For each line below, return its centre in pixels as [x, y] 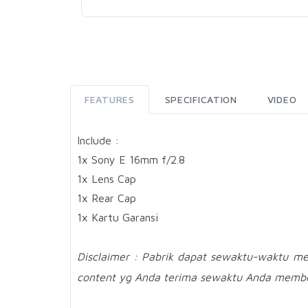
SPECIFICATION [201, 100]
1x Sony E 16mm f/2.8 [131, 160]
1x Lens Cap [107, 179]
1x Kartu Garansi [118, 218]
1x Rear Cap [107, 198]
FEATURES [110, 100]
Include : [98, 141]
